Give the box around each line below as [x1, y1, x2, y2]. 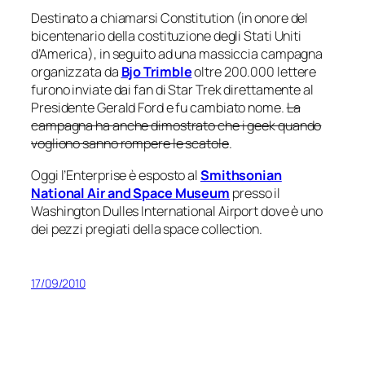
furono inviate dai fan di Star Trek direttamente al [31, 81, 314, 99]
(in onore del [233, 9, 309, 28]
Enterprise [66, 165, 127, 184]
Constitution [160, 9, 234, 28]
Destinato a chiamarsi [31, 9, 161, 28]
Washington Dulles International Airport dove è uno [31, 201, 323, 220]
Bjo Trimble [121, 63, 192, 81]
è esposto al [126, 165, 200, 184]
